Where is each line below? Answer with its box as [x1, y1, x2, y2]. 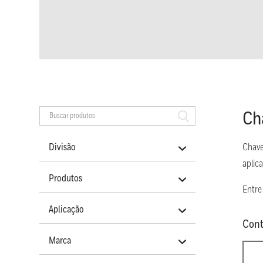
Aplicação [49, 205, 85, 215]
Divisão [49, 143, 76, 153]
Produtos [49, 174, 83, 184]
